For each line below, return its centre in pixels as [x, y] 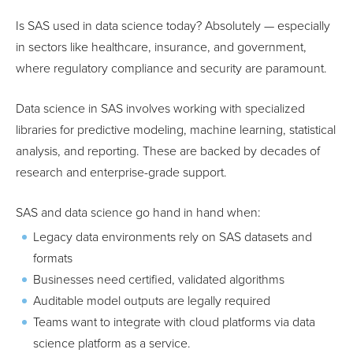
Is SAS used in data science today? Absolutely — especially [173, 26]
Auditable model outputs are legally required [152, 301]
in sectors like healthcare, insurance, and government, [161, 47]
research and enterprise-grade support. [121, 172]
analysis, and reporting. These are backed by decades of [168, 151]
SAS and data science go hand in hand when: [138, 212]
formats [53, 258]
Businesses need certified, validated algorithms [159, 279]
